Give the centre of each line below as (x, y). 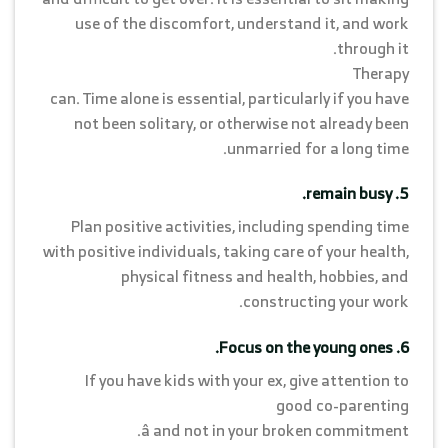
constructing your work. (326, 301)
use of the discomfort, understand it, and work (242, 22)
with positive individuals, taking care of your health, (226, 251)
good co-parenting (342, 405)
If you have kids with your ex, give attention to (247, 380)
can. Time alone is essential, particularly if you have (229, 97)
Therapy (381, 72)
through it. (373, 47)
